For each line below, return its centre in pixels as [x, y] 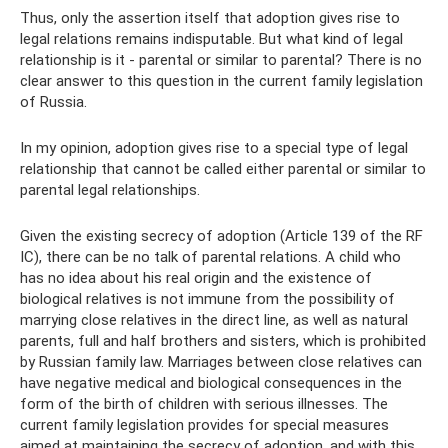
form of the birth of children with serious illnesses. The [204, 403]
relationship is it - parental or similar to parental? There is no [221, 59]
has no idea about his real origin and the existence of [196, 277]
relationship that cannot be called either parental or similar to [223, 168]
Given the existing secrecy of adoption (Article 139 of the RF [221, 235]
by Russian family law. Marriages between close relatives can [221, 361]
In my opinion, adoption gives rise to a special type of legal [214, 147]
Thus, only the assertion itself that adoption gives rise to [210, 17]
